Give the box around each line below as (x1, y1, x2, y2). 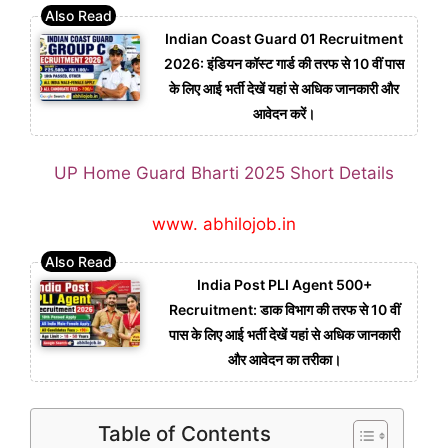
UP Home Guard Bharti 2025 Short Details (54, 163, 394, 184)
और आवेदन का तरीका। (227, 351, 341, 369)
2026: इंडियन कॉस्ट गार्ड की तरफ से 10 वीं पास (164, 54, 404, 72)
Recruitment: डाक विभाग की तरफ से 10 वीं (168, 301, 400, 319)
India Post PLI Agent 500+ (196, 276, 372, 294)
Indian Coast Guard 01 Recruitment (165, 29, 403, 47)
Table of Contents (98, 420, 271, 446)
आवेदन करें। (253, 104, 315, 122)
